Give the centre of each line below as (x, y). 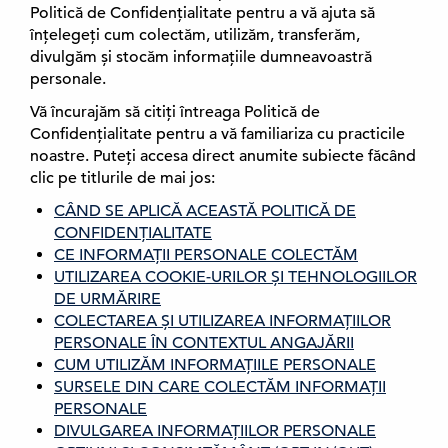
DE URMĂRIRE (107, 299)
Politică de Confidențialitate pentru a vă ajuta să (202, 13)
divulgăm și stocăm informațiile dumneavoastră (201, 57)
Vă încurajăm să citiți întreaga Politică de (175, 112)
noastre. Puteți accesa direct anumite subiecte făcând (223, 156)
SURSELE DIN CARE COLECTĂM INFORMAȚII (220, 387)
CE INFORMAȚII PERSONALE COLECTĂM (206, 255)
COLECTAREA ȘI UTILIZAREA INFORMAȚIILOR (222, 321)
